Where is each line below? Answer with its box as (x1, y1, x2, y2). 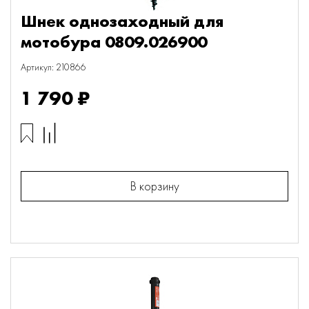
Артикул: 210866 (21, 61, 86, 73)
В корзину (130, 178, 179, 194)
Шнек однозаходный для (21, 10, 223, 32)
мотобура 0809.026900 (21, 31, 207, 52)
